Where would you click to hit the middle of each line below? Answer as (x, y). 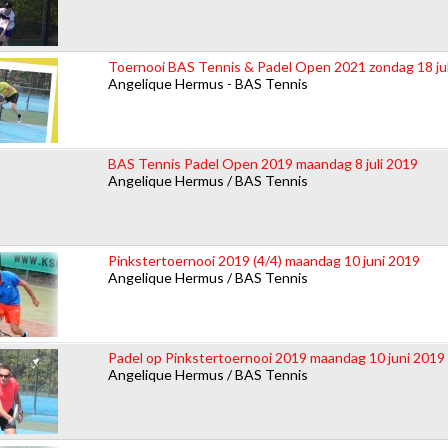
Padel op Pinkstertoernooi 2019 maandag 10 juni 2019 (276, 357)
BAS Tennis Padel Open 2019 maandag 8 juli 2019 (263, 163)
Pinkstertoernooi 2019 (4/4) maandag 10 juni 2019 (264, 260)
